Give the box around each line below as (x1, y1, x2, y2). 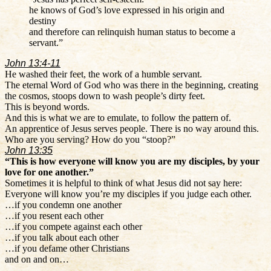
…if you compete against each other (5, 221, 142, 232)
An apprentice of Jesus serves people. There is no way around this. (5, 123, 259, 134)
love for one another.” (5, 166, 94, 177)
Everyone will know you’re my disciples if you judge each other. (5, 188, 252, 199)
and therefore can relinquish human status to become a (29, 26, 235, 37)
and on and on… (5, 253, 69, 264)
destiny (29, 15, 56, 26)
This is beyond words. (5, 101, 90, 112)
